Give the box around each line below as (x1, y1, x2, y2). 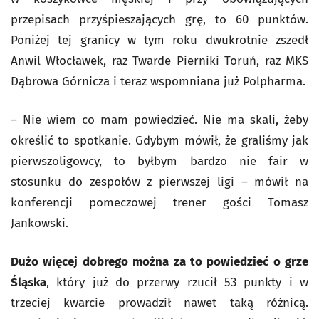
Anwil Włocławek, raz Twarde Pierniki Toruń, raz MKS (11, 53, 308, 68)
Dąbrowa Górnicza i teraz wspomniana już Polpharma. (11, 74, 305, 89)
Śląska (11, 275, 46, 290)
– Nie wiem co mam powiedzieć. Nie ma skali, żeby (11, 113, 308, 127)
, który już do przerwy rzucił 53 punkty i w (46, 275, 308, 290)
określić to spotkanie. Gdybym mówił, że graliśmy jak (11, 133, 308, 148)
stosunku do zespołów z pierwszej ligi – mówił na (11, 174, 308, 189)
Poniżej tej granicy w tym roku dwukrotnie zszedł (11, 33, 308, 48)
